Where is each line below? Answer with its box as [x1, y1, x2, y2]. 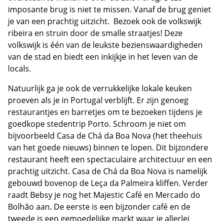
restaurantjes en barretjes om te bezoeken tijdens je [8, 107, 202, 118]
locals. [8, 63, 31, 74]
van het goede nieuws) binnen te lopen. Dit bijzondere [8, 142, 208, 153]
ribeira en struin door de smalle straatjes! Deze [8, 28, 183, 39]
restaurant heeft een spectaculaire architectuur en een [8, 154, 212, 165]
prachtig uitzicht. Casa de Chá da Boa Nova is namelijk [8, 166, 207, 177]
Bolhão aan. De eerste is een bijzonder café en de [8, 201, 190, 213]
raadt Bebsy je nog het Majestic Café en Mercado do [8, 189, 200, 201]
